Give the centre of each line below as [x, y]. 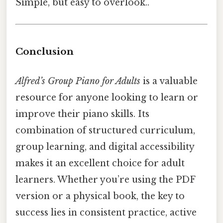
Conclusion [45, 52]
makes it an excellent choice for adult [100, 164]
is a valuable [169, 81]
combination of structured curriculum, [105, 131]
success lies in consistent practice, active [106, 213]
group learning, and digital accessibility [105, 147]
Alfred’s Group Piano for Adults [78, 81]
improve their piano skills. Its [82, 114]
